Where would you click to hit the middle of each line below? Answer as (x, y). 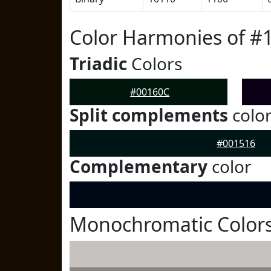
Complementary (139, 166)
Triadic (98, 64)
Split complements (149, 115)
